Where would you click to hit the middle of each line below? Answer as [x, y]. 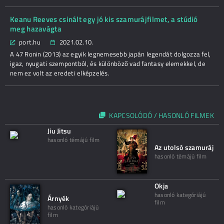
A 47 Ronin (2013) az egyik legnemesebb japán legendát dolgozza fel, [110, 54]
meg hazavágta [36, 28]
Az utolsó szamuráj [184, 147]
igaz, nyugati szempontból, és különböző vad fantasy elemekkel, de [108, 63]
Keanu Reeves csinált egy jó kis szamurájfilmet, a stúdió [104, 19]
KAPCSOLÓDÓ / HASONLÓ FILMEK [161, 115]
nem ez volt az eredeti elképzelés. [60, 73]
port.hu [30, 42]
